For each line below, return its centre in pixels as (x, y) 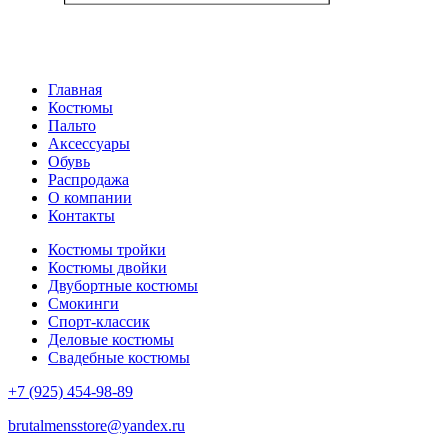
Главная (75, 89)
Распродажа (88, 179)
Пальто (72, 125)
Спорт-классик (99, 321)
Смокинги (83, 303)
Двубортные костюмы (123, 285)
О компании (90, 197)
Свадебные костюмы (119, 357)
